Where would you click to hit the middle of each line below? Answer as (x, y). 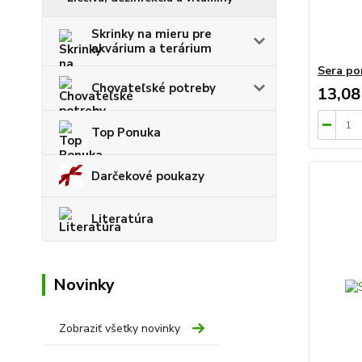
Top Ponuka (126, 132)
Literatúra (122, 219)
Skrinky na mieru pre (152, 34)
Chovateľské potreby (154, 88)
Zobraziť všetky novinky (120, 329)
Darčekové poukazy (148, 176)
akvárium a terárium (152, 48)
